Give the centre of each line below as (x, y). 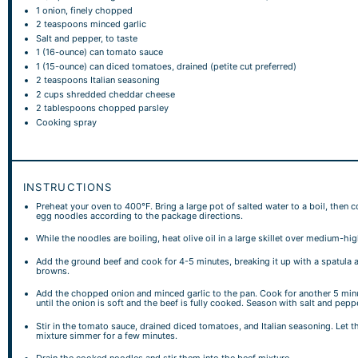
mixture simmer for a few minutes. (107, 335)
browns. (53, 270)
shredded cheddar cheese (120, 94)
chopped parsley (133, 108)
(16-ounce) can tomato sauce (102, 52)
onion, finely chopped (87, 10)
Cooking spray (67, 122)
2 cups (50, 94)
